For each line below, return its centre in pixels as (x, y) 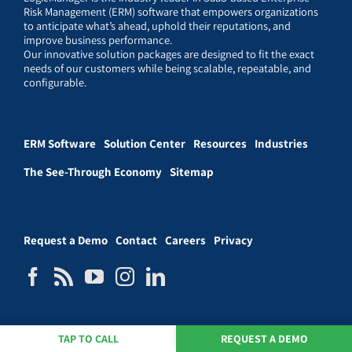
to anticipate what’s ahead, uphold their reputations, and (157, 25)
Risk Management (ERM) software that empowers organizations (171, 11)
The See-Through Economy (93, 171)
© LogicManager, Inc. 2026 (176, 342)
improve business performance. (98, 39)
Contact (136, 240)
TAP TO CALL (88, 339)
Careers (185, 240)
